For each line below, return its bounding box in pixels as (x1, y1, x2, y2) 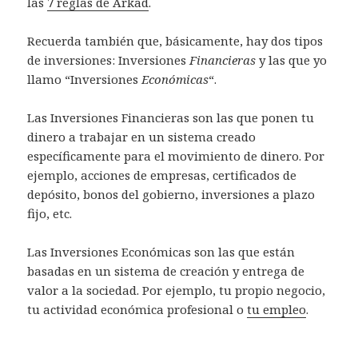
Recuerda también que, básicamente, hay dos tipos (27, 32, 324, 49)
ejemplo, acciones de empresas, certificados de (27, 166, 297, 183)
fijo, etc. (27, 205, 73, 221)
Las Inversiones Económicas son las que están (27, 243, 296, 260)
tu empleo (247, 300, 307, 317)
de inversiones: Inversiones (27, 51, 190, 68)
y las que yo (256, 51, 328, 68)
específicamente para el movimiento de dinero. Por (27, 147, 325, 164)
